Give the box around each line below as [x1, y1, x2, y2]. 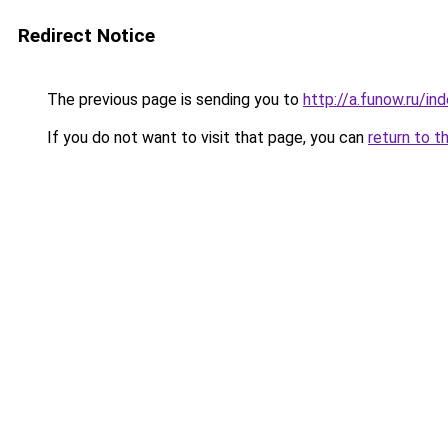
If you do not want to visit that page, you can [43, 128, 368, 147]
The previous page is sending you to [43, 90, 303, 109]
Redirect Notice [18, 24, 155, 47]
